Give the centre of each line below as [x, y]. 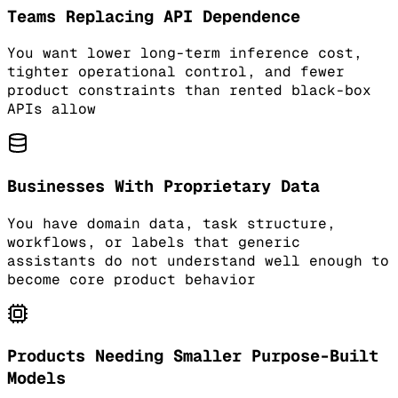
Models [36, 378]
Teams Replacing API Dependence [154, 16]
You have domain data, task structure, [171, 223]
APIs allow [52, 109]
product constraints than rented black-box [189, 91]
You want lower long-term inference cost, [185, 53]
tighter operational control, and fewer [176, 72]
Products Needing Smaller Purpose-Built [193, 356]
